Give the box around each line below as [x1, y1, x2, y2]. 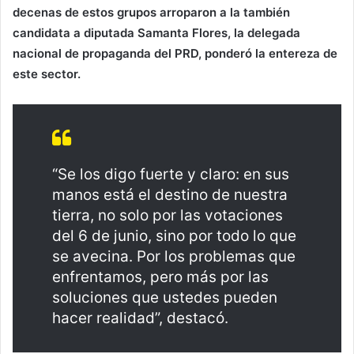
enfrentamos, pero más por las [52, 267, 269, 286]
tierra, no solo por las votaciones [52, 205, 283, 224]
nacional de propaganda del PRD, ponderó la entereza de [13, 45, 337, 61]
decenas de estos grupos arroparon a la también [13, 4, 290, 20]
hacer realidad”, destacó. [52, 308, 228, 327]
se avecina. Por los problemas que [52, 247, 296, 265]
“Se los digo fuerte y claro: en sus [52, 164, 289, 183]
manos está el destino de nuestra [52, 185, 288, 204]
